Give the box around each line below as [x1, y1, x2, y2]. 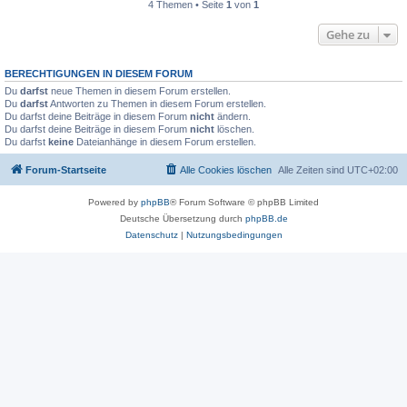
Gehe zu [326, 26, 370, 43]
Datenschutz [124, 229, 178, 240]
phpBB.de [244, 213, 288, 223]
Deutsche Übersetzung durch [119, 213, 245, 223]
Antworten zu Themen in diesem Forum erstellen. [48, 98, 266, 109]
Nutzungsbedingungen [185, 229, 283, 240]
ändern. [214, 111, 251, 122]
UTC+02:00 [347, 164, 398, 175]
